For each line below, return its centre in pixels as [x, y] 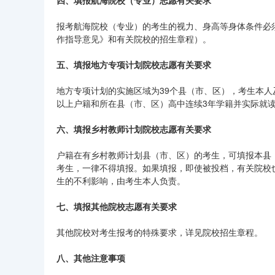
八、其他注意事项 [91, 258]
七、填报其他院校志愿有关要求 [117, 206]
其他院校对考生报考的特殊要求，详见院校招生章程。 [160, 232]
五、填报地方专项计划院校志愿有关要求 [134, 64]
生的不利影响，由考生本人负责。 [121, 180]
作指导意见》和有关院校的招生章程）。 [134, 39]
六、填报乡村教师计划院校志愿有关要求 [134, 129]
